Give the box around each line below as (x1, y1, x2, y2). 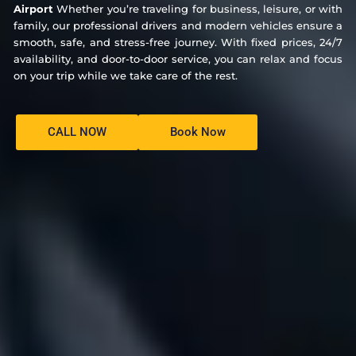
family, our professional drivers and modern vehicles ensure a (14, 18, 342, 32)
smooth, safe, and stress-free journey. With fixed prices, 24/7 (14, 35, 342, 48)
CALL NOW (48, 124, 106, 139)
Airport (14, 2, 57, 15)
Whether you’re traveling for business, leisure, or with (56, 2, 342, 15)
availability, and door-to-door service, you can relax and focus (14, 52, 342, 65)
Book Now (170, 124, 226, 139)
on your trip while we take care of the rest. (14, 68, 238, 82)
